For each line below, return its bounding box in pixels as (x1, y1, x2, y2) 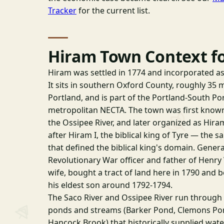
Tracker (48, 4, 76, 16)
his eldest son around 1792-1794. (48, 179, 172, 190)
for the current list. (76, 4, 150, 16)
